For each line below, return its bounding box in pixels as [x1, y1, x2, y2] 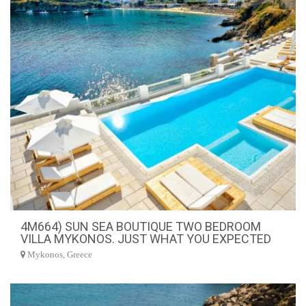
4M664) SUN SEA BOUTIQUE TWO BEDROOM [20, 219, 261, 234]
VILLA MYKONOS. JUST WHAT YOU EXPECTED [20, 232, 271, 246]
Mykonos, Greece [25, 250, 92, 260]
